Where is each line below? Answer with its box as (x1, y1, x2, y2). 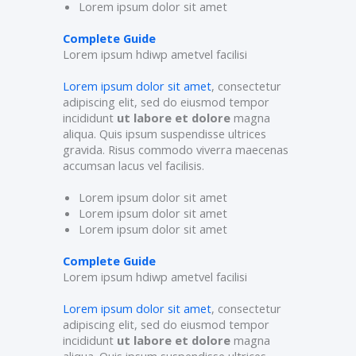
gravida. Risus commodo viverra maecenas (63, 141, 288, 158)
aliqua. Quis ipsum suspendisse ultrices (63, 126, 266, 142)
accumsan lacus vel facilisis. (63, 157, 204, 174)
